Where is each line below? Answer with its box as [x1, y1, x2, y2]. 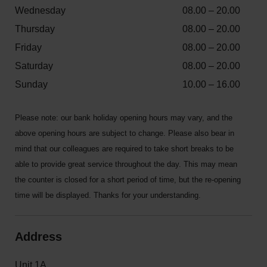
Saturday [15, 61, 53, 71]
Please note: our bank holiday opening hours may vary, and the [15, 113, 232, 122]
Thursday [15, 24, 55, 34]
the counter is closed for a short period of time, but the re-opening [15, 175, 241, 184]
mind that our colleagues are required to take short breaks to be [15, 144, 234, 153]
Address [15, 230, 62, 243]
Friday [15, 42, 42, 52]
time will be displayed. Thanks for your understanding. [15, 191, 201, 200]
